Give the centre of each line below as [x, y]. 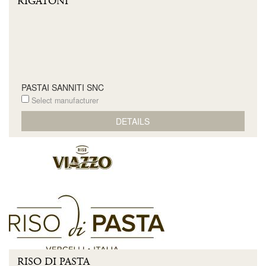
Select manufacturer [64, 100]
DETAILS [133, 121]
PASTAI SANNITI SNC [62, 87]
